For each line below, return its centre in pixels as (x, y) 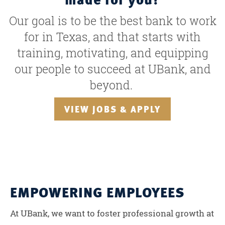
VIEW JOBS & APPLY (113, 109)
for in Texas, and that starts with (113, 37)
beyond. (113, 85)
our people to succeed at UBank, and (113, 69)
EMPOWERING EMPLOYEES (97, 192)
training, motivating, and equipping (113, 53)
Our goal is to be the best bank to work (113, 21)
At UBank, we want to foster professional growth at (112, 213)
